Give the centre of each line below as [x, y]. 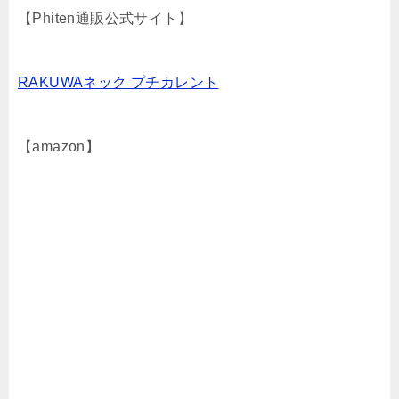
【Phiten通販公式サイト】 [105, 19]
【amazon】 [59, 147]
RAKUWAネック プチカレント [118, 83]
